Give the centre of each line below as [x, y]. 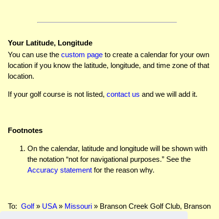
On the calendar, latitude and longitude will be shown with [117, 148]
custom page [82, 54]
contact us [123, 94]
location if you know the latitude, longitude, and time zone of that [109, 65]
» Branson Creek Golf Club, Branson [151, 206]
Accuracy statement [60, 170]
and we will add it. [169, 94]
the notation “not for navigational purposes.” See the [109, 159]
